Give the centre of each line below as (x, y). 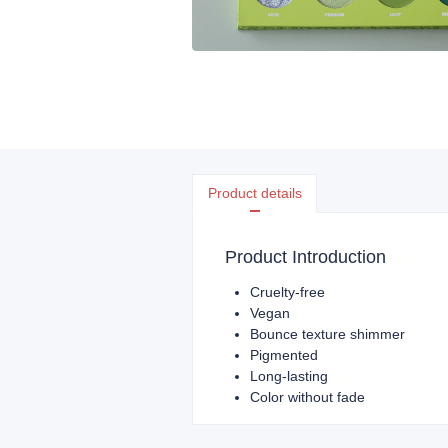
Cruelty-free (287, 292)
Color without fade (307, 397)
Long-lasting (289, 376)
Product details (254, 193)
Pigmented (284, 355)
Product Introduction (305, 257)
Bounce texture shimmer (327, 334)
